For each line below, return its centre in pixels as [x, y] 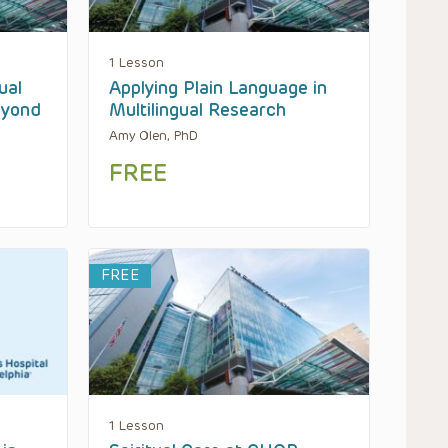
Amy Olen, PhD [153, 136]
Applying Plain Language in [218, 88]
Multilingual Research [197, 110]
